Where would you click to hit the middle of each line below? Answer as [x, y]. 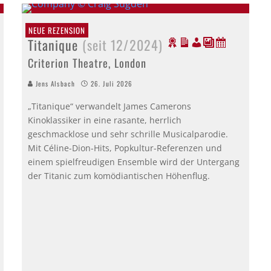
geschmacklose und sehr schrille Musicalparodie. [128, 134]
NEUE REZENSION [57, 30]
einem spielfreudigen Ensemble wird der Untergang [133, 162]
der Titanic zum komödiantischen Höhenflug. [119, 175]
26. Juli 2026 [112, 83]
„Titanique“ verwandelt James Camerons [109, 106]
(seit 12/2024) [122, 44]
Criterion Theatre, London [87, 62]
